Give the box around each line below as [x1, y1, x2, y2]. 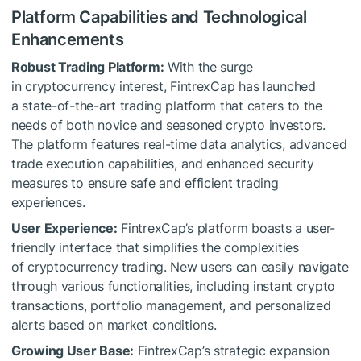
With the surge [164, 58, 254, 75]
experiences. [11, 193, 85, 210]
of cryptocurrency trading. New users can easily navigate [11, 258, 349, 275]
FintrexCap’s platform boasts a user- [117, 219, 336, 236]
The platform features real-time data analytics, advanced [11, 135, 347, 152]
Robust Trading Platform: [11, 58, 164, 75]
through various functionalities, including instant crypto [11, 277, 336, 294]
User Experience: [11, 219, 118, 236]
